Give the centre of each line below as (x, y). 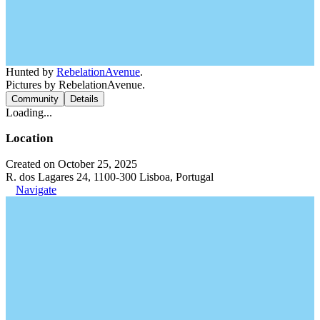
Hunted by (31, 71)
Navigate (36, 189)
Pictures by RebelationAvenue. (75, 84)
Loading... (29, 112)
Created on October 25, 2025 (71, 164)
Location (29, 138)
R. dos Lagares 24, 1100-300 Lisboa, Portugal (110, 176)
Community (35, 99)
